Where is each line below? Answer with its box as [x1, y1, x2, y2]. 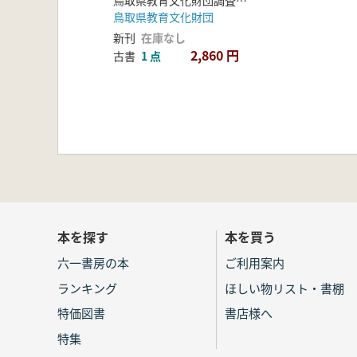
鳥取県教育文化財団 [113, 8, 214, 25]
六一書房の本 [57, 254, 129, 272]
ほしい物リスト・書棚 [225, 279, 344, 296]
